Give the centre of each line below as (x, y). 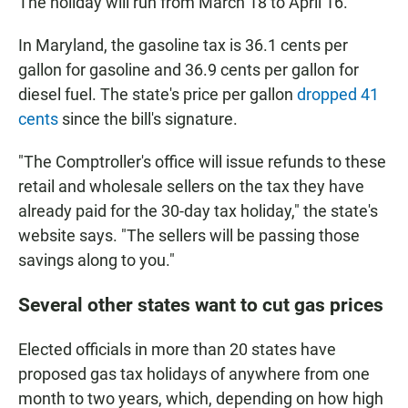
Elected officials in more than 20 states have (177, 350)
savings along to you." (97, 260)
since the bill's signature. (148, 119)
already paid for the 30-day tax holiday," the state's (198, 211)
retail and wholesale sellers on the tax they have (191, 187)
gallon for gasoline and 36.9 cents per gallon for (189, 70)
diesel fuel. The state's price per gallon (158, 95)
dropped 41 (338, 95)
